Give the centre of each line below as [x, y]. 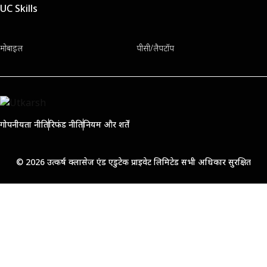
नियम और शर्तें [106, 125]
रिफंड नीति [66, 125]
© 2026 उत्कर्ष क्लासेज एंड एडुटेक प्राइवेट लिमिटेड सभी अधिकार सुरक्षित [133, 162]
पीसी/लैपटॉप [155, 48]
